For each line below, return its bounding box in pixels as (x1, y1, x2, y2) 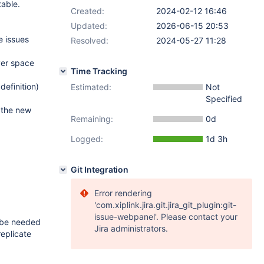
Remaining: (71, 114, 113, 124)
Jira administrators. (94, 223, 168, 233)
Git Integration (71, 164, 129, 174)
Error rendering (94, 188, 152, 198)
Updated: (71, 21, 107, 31)
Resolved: (71, 35, 108, 45)
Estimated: (71, 82, 111, 92)
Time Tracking (71, 66, 128, 76)
